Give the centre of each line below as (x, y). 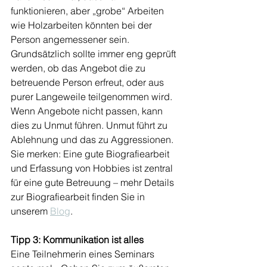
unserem (30, 211)
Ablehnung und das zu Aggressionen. (93, 140)
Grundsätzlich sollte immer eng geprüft (94, 54)
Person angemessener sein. (71, 40)
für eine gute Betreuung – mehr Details (94, 183)
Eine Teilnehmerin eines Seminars (84, 254)
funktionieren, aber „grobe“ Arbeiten (89, 11)
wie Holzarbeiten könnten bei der (83, 25)
